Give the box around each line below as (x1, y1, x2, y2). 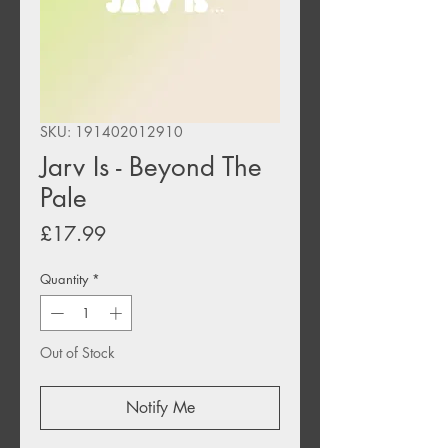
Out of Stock (40, 342, 115, 362)
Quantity (40, 270, 88, 289)
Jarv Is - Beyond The (40, 150, 262, 185)
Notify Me (125, 396, 195, 418)
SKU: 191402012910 (40, 122, 183, 142)
